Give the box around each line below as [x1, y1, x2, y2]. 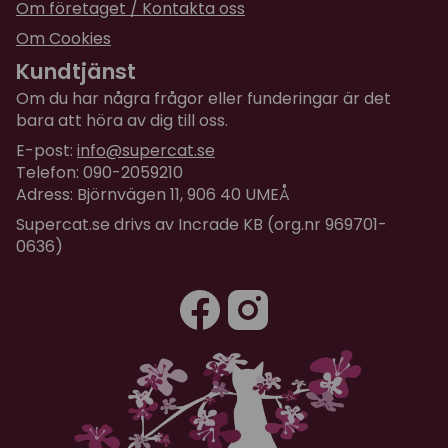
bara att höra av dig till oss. [16, 109, 228, 133]
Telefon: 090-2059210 [16, 161, 183, 185]
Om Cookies [16, 26, 111, 50]
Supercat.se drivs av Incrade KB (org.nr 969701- [16, 213, 387, 237]
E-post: [16, 139, 77, 163]
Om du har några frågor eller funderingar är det [16, 87, 391, 111]
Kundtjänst [16, 55, 136, 87]
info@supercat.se [77, 139, 215, 163]
